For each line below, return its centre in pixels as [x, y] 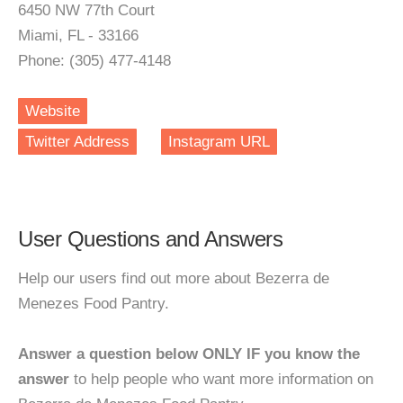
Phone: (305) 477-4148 [94, 61]
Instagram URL [219, 142]
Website [53, 111]
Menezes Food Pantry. [94, 304]
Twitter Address [77, 142]
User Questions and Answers [150, 239]
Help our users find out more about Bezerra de [174, 278]
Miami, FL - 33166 [78, 36]
